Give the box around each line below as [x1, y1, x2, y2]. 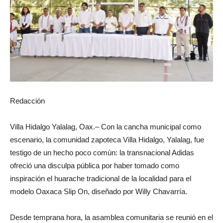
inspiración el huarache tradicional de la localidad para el [10, 174, 191, 183]
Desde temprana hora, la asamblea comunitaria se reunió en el [10, 213, 213, 222]
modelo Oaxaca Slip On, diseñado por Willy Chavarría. [10, 187, 187, 196]
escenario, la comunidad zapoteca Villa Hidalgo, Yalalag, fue [10, 135, 204, 144]
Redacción [10, 96, 45, 105]
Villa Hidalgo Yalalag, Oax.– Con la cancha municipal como [10, 122, 201, 131]
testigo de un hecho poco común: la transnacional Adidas [10, 148, 194, 157]
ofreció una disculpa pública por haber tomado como [10, 161, 179, 170]
